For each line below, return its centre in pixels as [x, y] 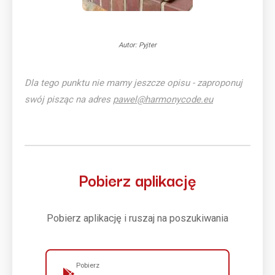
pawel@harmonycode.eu [163, 99]
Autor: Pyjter [137, 45]
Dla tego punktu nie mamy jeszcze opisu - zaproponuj [134, 83]
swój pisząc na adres [69, 99]
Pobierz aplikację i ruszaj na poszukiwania [137, 218]
